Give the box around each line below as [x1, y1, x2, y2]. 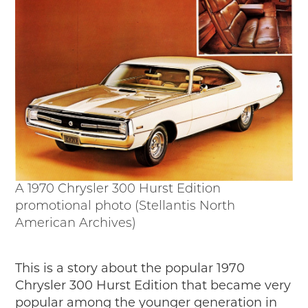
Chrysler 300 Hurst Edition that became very [15, 278, 291, 294]
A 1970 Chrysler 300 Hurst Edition [15, 183, 221, 197]
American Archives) [15, 217, 137, 231]
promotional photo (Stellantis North [15, 200, 236, 214]
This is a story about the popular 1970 [15, 261, 245, 276]
